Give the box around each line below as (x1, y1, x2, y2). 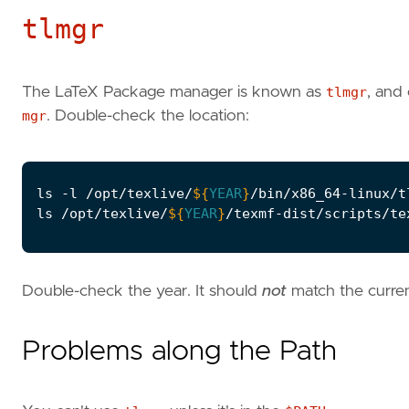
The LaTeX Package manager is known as (22, 84, 326, 101)
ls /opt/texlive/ (37, 204, 168, 222)
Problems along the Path (22, 337, 337, 365)
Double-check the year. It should (22, 282, 262, 299)
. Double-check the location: (47, 108, 249, 125)
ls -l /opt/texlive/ (37, 184, 193, 202)
